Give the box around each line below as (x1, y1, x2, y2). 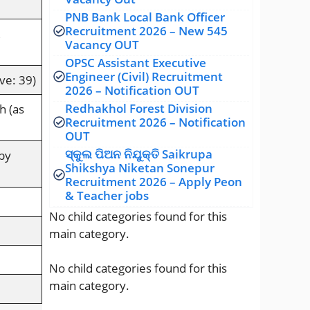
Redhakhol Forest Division (65, 100, 212, 116)
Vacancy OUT (65, 36, 139, 53)
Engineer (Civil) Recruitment (65, 68, 223, 84)
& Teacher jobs (65, 187, 149, 203)
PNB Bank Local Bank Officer (65, 8, 225, 25)
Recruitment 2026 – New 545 (65, 22, 228, 39)
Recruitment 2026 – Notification (65, 113, 246, 130)
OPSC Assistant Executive (65, 54, 206, 71)
